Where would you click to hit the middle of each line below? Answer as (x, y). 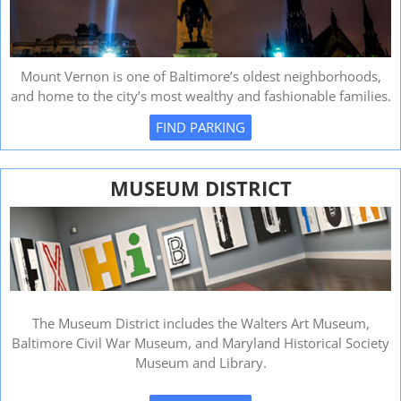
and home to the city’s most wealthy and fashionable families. (200, 96)
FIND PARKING (200, 127)
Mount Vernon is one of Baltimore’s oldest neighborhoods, (200, 76)
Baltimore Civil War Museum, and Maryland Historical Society (200, 342)
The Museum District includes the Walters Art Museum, (200, 323)
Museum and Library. (200, 362)
